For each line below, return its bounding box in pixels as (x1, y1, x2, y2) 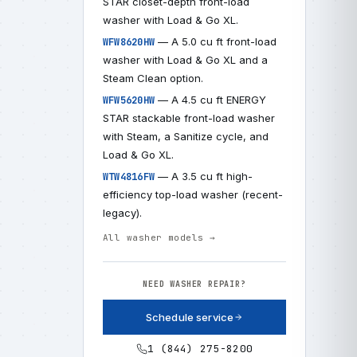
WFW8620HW (103, 36, 155, 49)
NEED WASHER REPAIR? (143, 279, 246, 289)
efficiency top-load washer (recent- (103, 188, 283, 201)
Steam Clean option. (103, 72, 203, 84)
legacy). (103, 206, 142, 219)
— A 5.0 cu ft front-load (155, 35, 277, 48)
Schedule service (145, 311, 234, 324)
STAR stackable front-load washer (103, 112, 275, 124)
